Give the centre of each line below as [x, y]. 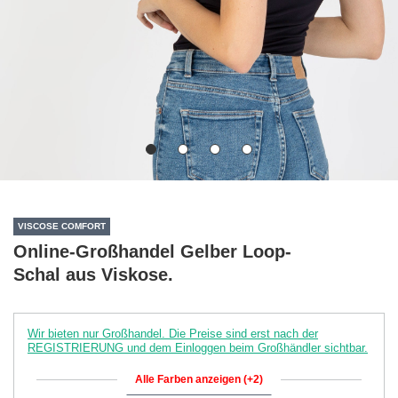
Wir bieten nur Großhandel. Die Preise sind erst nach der [173, 333]
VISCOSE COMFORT [62, 227]
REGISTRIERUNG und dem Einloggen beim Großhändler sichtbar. [198, 347]
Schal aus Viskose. [93, 274]
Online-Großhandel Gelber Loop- [152, 251]
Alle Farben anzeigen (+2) [199, 379]
